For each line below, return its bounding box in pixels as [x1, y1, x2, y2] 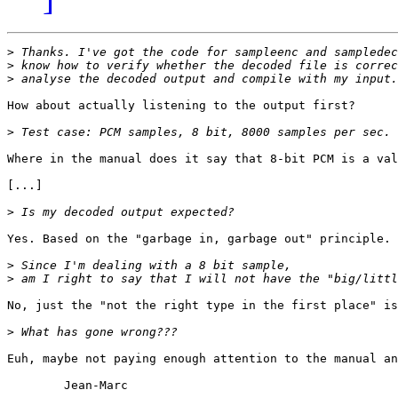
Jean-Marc [7, 378, 64, 393]
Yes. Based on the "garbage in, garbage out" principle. [7, 232, 391, 246]
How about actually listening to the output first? [7, 99, 355, 113]
